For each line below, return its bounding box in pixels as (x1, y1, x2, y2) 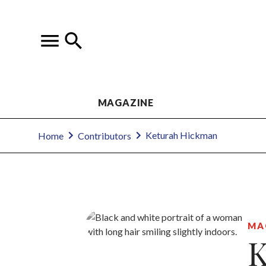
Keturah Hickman (145, 129, 217, 141)
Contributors (78, 129, 131, 141)
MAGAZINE (97, 96, 154, 108)
